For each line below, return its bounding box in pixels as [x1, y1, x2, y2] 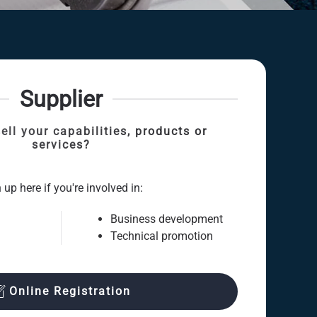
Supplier [19, 86, 103, 113]
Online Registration [8, 284, 131, 298]
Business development [110, 212, 223, 226]
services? [31, 138, 91, 151]
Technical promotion [110, 229, 213, 243]
